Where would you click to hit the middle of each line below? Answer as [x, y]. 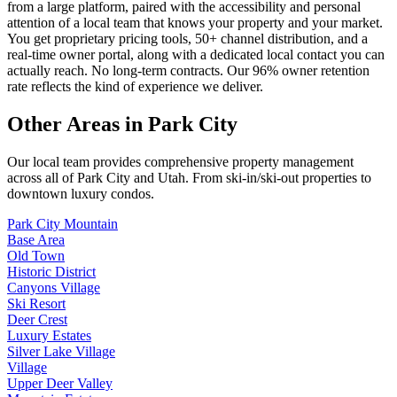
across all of [42, 177]
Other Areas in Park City [122, 124]
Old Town [36, 255]
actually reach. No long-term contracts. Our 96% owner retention [188, 70]
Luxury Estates [49, 335]
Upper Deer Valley [60, 383]
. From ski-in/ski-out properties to [278, 177]
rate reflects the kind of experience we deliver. [135, 86]
